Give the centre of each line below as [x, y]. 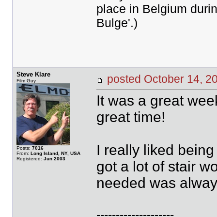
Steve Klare [33, 74]
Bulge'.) [117, 23]
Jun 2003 [54, 159]
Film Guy [26, 81]
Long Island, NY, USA [55, 153]
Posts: [24, 148]
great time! [131, 117]
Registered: [30, 159]
